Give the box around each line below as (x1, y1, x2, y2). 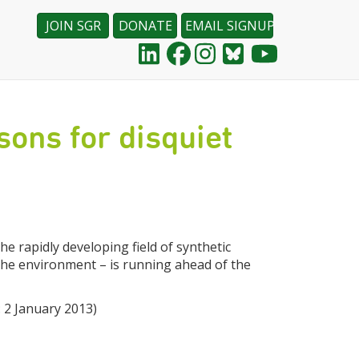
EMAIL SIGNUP (185, 17, 275, 34)
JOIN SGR (45, 17, 101, 34)
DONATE (118, 17, 172, 34)
